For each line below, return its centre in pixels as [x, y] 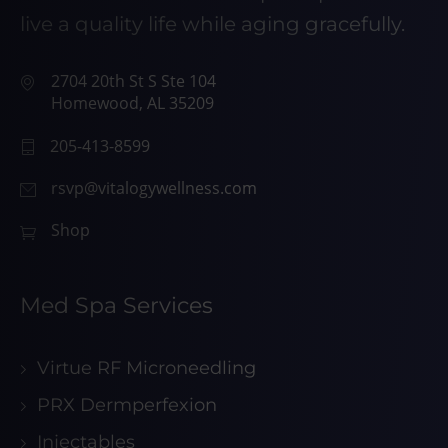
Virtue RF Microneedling [146, 368]
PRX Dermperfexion [127, 405]
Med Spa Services [116, 306]
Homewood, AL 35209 [132, 103]
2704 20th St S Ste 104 [133, 81]
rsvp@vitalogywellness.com [154, 188]
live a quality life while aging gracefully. [212, 24]
